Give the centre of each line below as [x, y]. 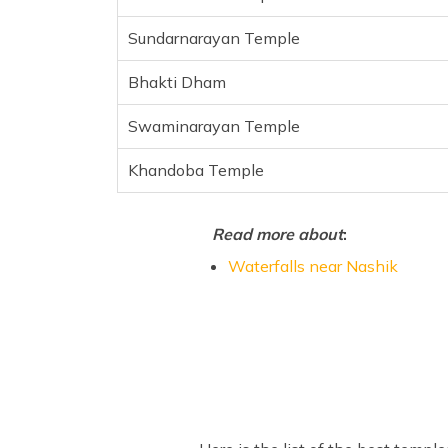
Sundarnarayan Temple [214, 38]
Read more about [277, 234]
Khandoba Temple [196, 170]
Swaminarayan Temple [214, 126]
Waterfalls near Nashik [313, 266]
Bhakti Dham [177, 82]
